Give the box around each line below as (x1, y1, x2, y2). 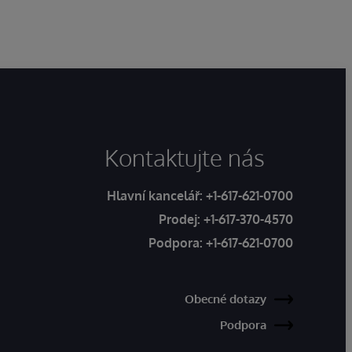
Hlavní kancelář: (107, 188, 206, 204)
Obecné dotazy (185, 291, 266, 307)
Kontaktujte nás (104, 142, 265, 173)
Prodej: (159, 211, 203, 228)
